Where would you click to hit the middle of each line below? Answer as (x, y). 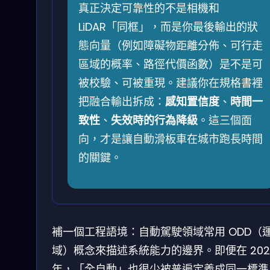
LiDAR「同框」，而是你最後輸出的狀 (168, 27)
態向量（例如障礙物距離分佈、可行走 (171, 45)
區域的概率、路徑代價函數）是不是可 (171, 64)
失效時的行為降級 (154, 120)
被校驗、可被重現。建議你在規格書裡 (171, 83)
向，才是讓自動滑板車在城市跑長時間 (171, 139)
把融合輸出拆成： (122, 101)
